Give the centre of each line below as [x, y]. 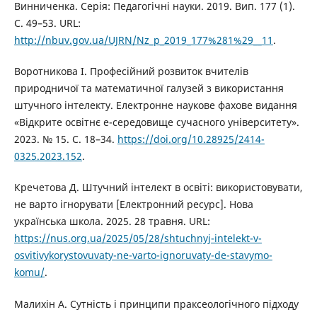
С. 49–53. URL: [47, 23]
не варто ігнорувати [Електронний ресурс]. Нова [133, 204]
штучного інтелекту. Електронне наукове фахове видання [155, 105]
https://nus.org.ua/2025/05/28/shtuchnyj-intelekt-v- [138, 238]
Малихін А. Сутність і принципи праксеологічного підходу [156, 304]
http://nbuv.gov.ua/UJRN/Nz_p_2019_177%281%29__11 [143, 40]
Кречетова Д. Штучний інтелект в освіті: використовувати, [158, 188]
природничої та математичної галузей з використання [149, 88]
